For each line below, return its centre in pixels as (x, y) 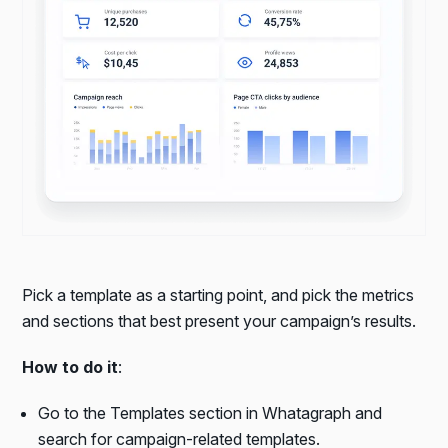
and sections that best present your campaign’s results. (219, 320)
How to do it (70, 366)
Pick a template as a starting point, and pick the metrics (218, 294)
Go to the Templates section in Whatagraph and (210, 412)
